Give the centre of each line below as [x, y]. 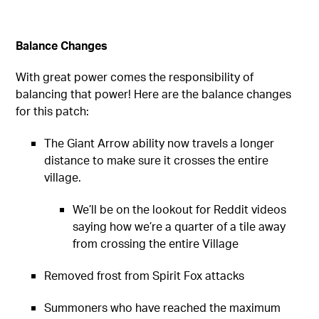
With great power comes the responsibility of [135, 76]
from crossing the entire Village [157, 243]
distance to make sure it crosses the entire [157, 159]
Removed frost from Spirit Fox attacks [145, 275]
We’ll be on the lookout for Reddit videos [180, 209]
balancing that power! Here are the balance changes [154, 93]
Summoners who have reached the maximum [163, 307]
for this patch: [53, 110]
